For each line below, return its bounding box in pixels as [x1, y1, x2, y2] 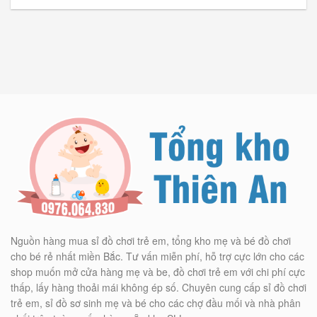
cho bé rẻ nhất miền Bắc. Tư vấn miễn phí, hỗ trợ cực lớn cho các [11, 248, 304, 263]
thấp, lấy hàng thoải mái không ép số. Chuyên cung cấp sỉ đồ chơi [11, 279, 306, 294]
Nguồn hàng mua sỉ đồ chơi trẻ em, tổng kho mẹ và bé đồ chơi [11, 233, 291, 248]
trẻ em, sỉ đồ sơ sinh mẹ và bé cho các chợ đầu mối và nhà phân [11, 295, 301, 310]
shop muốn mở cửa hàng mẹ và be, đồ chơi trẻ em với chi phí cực [11, 264, 305, 279]
